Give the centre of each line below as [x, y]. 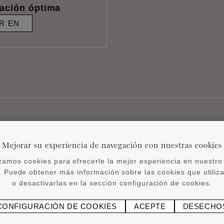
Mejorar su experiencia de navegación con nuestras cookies [112, 145]
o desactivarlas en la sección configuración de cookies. [112, 183]
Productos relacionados [112, 152]
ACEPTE [150, 206]
